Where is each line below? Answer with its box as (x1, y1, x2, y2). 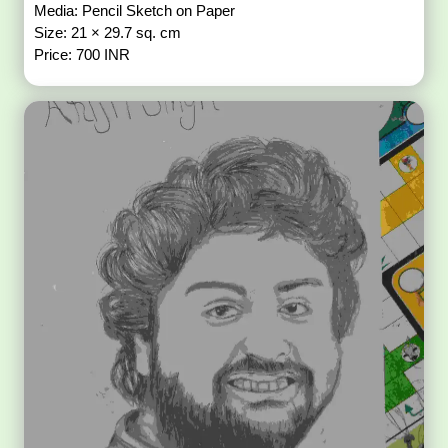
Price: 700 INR (34, 46, 131, 64)
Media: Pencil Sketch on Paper (34, 2, 240, 20)
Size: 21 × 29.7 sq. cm (34, 24, 186, 42)
